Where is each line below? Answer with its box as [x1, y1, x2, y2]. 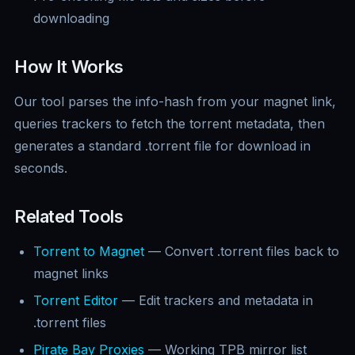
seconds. [14, 160, 67, 177]
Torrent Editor [33, 292, 118, 309]
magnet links [33, 265, 109, 282]
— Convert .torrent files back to [144, 243, 339, 260]
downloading [33, 10, 109, 27]
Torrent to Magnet [33, 243, 144, 260]
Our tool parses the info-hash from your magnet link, [14, 94, 336, 110]
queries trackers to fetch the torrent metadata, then [14, 116, 325, 132]
